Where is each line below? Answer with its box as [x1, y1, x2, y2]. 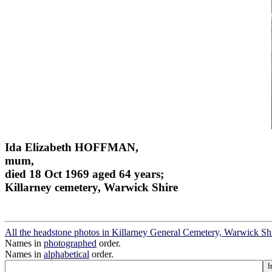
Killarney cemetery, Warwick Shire [5, 180, 178, 194]
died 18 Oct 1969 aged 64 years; [5, 167, 164, 180]
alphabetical [44, 249, 89, 260]
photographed [44, 238, 97, 249]
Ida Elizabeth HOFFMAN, [5, 140, 138, 154]
